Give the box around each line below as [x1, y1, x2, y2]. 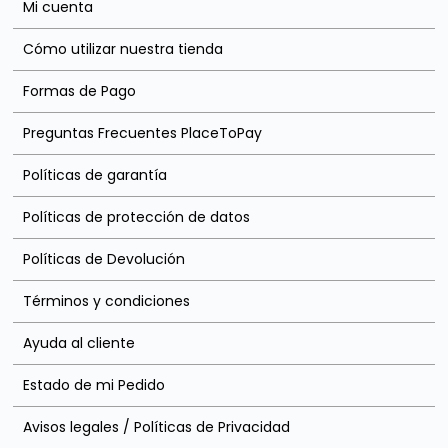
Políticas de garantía [23, 164, 168, 185]
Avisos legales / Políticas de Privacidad [23, 416, 291, 437]
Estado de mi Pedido [23, 374, 166, 395]
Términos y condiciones [23, 290, 191, 311]
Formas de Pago [23, 80, 137, 101]
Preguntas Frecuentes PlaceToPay [23, 122, 263, 143]
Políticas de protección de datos [23, 206, 251, 227]
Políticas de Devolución [23, 248, 186, 269]
